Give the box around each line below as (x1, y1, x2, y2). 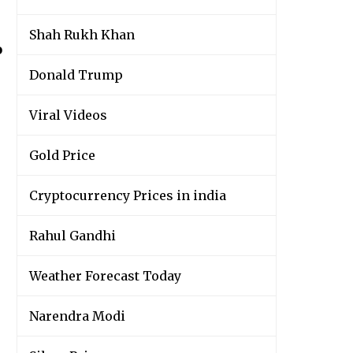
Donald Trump (29, 67, 123, 84)
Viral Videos (29, 107, 107, 124)
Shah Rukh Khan (29, 27, 135, 43)
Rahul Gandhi (29, 228, 116, 244)
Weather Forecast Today (29, 268, 181, 284)
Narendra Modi (29, 308, 125, 325)
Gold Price (29, 147, 95, 164)
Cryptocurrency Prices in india (29, 188, 226, 204)
